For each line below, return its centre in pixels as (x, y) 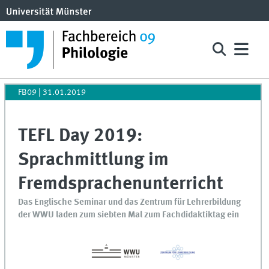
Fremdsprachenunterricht (121, 184)
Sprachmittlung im (94, 160)
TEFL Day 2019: (80, 136)
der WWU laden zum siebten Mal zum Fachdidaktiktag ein (129, 215)
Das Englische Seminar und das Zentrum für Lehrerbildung (130, 203)
